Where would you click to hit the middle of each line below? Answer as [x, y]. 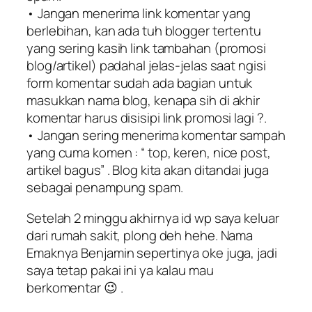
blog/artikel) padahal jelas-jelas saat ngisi [146, 66]
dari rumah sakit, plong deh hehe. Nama [140, 235]
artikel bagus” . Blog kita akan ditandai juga [148, 170]
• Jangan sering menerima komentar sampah [156, 135]
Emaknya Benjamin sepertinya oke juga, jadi [152, 252]
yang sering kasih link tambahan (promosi [146, 48]
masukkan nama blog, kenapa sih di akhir [143, 101]
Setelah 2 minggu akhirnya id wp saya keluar [153, 218]
